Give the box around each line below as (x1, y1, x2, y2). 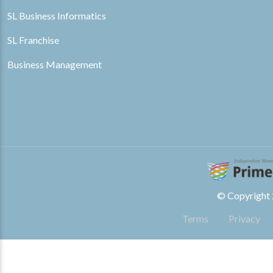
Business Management (7, 58, 102, 70)
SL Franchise (7, 34, 59, 46)
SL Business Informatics (7, 9, 106, 21)
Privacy (228, 212, 260, 224)
